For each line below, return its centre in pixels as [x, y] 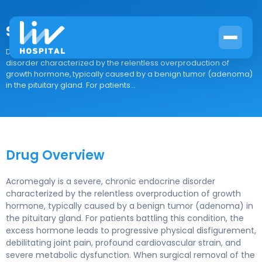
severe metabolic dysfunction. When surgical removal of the [130, 255]
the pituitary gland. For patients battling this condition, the [125, 218]
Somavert [41, 31]
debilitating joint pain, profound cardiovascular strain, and [123, 243]
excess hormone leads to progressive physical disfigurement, [131, 230]
